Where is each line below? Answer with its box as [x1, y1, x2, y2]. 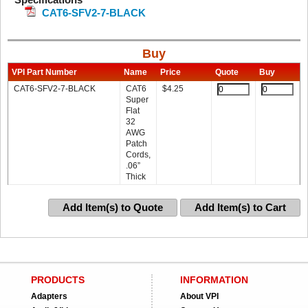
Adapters [31, 291, 67, 301]
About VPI [180, 291, 219, 301]
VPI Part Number [12, 67, 77, 77]
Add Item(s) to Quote [63, 201, 163, 213]
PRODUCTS [31, 274, 85, 285]
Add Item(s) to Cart [195, 201, 286, 213]
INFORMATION [180, 274, 248, 285]
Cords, [126, 150, 151, 159]
